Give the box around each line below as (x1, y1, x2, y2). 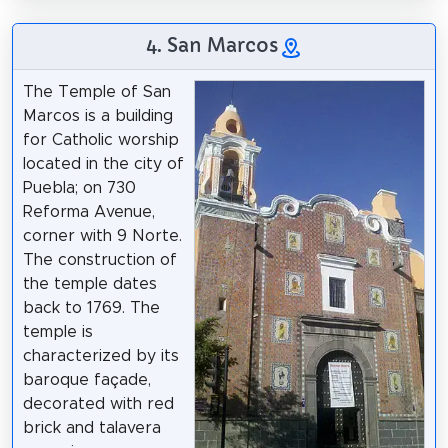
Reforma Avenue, (22, 203, 155, 220)
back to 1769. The (22, 299, 160, 316)
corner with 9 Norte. (22, 227, 182, 244)
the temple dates (22, 275, 157, 292)
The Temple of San (22, 83, 171, 100)
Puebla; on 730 (22, 179, 136, 196)
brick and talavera (22, 419, 161, 436)
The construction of (22, 251, 177, 268)
